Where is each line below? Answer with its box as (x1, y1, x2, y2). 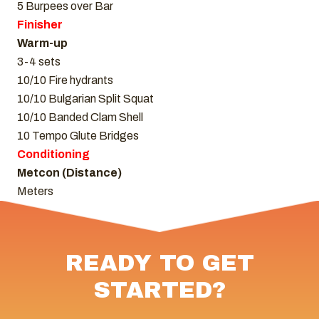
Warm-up (17, 37, 68, 50)
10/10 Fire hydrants (17, 74, 113, 87)
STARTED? (93, 278, 226, 303)
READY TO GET (65, 251, 254, 276)
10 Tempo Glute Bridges (17, 130, 139, 142)
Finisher (17, 19, 63, 31)
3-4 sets (17, 56, 61, 68)
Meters (17, 185, 53, 198)
